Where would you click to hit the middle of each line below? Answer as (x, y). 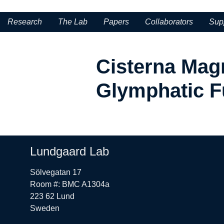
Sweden (45, 208)
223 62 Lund (52, 196)
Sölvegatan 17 (56, 172)
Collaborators (169, 22)
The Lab (73, 22)
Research (25, 22)
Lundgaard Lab (69, 151)
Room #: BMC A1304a (70, 184)
